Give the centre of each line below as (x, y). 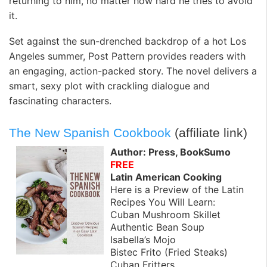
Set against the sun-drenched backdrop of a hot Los (128, 41)
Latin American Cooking (166, 177)
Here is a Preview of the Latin (177, 190)
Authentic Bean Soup (157, 227)
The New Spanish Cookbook (90, 132)
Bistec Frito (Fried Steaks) (169, 252)
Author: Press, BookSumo (170, 152)
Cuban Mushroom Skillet (165, 215)
